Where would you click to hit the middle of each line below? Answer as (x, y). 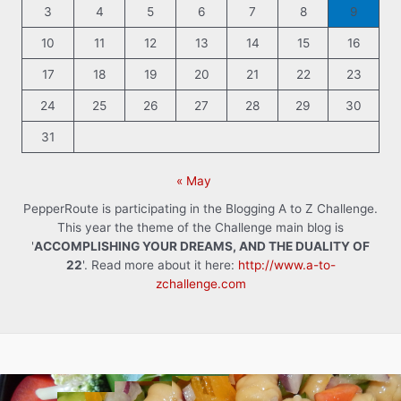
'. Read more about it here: (160, 264)
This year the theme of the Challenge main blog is (200, 227)
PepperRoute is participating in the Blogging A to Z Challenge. (200, 208)
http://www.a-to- (286, 264)
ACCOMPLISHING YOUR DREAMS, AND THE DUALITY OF (202, 246)
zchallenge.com (200, 283)
